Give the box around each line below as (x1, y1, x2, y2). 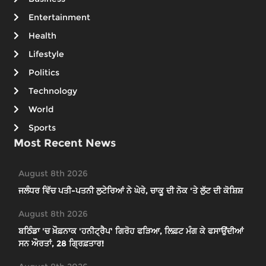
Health (28, 30, 56, 42)
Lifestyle (28, 49, 64, 60)
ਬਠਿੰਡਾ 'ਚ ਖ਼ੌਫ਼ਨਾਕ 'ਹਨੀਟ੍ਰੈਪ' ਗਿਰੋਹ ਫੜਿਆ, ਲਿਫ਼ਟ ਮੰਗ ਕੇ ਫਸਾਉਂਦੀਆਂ (18, 226, 243, 237)
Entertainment (28, 12, 90, 23)
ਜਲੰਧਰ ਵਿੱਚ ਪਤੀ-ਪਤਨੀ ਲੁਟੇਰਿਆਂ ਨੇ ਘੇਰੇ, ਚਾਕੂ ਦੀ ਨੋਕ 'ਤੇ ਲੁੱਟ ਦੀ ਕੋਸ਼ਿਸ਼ (18, 185, 243, 197)
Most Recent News (14, 137, 116, 150)
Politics (28, 67, 59, 78)
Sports (28, 122, 56, 134)
